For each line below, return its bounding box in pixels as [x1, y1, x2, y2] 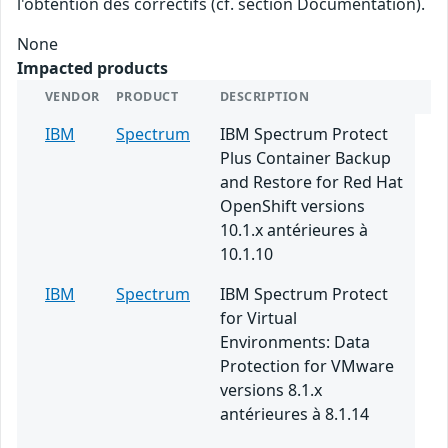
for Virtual [220, 307, 297, 330]
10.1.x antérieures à [220, 219, 368, 242]
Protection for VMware [220, 355, 394, 378]
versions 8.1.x [220, 379, 322, 402]
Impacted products [17, 57, 168, 80]
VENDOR [45, 88, 100, 106]
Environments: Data [220, 331, 370, 354]
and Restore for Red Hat [220, 171, 403, 194]
